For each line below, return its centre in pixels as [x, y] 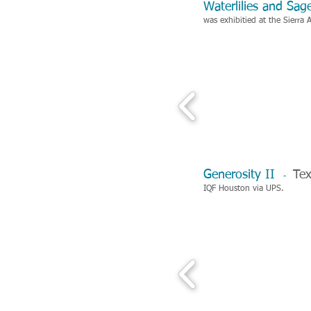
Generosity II [243, 175]
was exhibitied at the [243, 21]
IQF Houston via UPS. [244, 189]
